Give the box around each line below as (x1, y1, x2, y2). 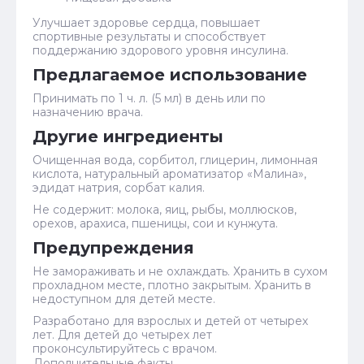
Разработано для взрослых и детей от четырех (32, 314, 308, 328)
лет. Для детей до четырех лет (32, 327, 212, 342)
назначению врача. (32, 105, 143, 119)
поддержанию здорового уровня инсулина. (32, 43, 288, 58)
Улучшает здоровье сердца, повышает (32, 15, 260, 30)
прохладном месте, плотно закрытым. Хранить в (32, 278, 311, 292)
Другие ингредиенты (32, 127, 223, 146)
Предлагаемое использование (32, 65, 307, 84)
